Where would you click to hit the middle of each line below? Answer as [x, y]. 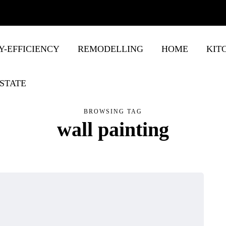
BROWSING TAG [113, 111]
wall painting [113, 129]
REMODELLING [110, 49]
